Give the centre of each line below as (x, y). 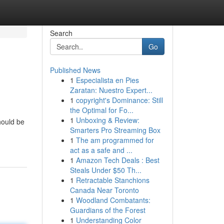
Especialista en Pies (107, 80)
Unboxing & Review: (107, 120)
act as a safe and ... (101, 150)
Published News (75, 70)
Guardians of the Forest (107, 210)
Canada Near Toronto (104, 190)
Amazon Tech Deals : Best (117, 160)
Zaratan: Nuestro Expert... (111, 90)
